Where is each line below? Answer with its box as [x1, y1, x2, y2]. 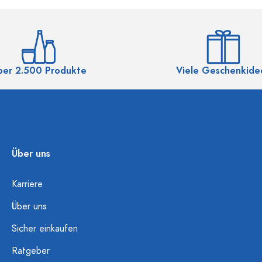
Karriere [12, 178, 43, 191]
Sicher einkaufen [12, 222, 78, 235]
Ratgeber [12, 244, 50, 257]
